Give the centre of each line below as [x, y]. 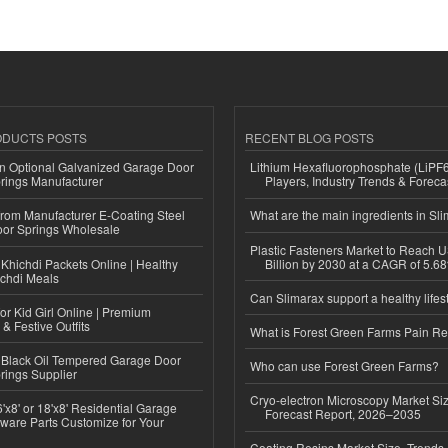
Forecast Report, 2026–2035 [343, 414]
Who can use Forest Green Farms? [344, 366]
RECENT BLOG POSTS [309, 137]
